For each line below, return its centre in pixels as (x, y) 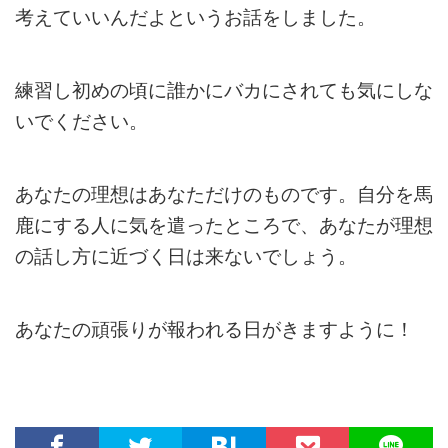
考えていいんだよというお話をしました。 (195, 17)
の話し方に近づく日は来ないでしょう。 (186, 256)
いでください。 (81, 121)
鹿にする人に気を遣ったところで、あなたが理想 (224, 225)
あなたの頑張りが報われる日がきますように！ (214, 329)
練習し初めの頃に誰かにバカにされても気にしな (224, 90)
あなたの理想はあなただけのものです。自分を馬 (224, 194)
